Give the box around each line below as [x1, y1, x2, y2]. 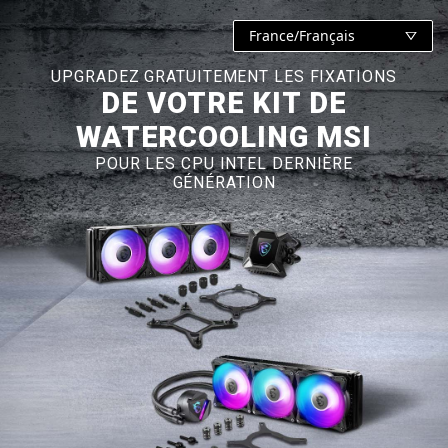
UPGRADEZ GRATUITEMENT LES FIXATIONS [51, 67, 397, 87]
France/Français [249, 26, 355, 45]
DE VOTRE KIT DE [101, 86, 347, 121]
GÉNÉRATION [172, 173, 276, 193]
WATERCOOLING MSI [75, 120, 373, 155]
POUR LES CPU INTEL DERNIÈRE [94, 154, 354, 174]
